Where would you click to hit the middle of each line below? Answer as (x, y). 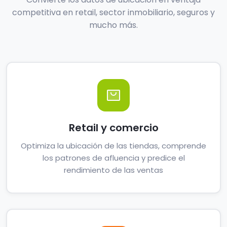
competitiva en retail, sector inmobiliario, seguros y (113, 12)
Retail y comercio (113, 128)
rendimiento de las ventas (113, 170)
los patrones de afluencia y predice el (113, 158)
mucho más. (113, 25)
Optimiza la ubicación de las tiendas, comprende (113, 146)
